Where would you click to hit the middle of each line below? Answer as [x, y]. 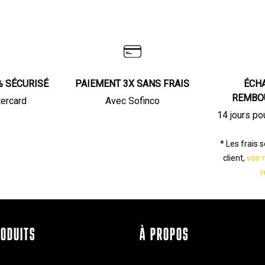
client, [235, 158]
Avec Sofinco [132, 101]
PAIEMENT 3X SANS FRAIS [132, 84]
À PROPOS [164, 236]
